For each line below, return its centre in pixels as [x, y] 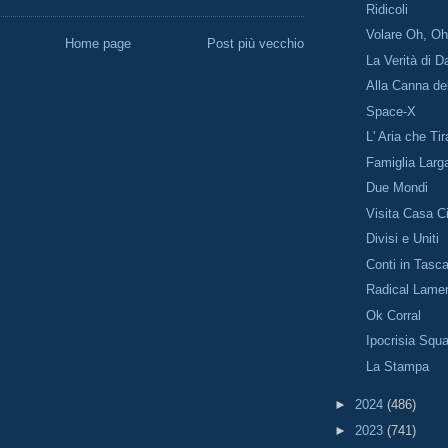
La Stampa [398, 366]
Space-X [391, 111]
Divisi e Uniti [403, 239]
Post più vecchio [255, 44]
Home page [98, 44]
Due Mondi [397, 188]
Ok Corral [394, 315]
